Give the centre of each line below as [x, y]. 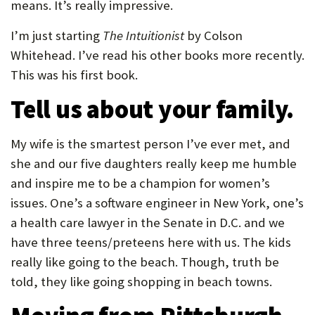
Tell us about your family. [153, 109]
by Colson [213, 36]
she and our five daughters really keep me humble [154, 163]
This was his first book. [74, 75]
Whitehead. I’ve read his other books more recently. [157, 55]
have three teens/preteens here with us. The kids [151, 242]
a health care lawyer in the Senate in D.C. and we [148, 223]
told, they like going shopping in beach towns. [141, 282]
